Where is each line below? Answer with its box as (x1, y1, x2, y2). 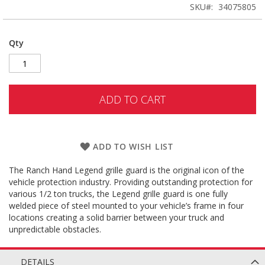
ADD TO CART (99, 92, 166, 106)
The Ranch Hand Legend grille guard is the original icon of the (9, 164, 244, 176)
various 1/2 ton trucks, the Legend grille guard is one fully (9, 188, 228, 199)
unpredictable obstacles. (9, 224, 101, 235)
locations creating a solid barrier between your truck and (9, 212, 224, 223)
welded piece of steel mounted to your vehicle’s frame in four (9, 200, 244, 211)
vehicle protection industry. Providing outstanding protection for (9, 176, 253, 188)
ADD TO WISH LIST (93, 141, 173, 152)
